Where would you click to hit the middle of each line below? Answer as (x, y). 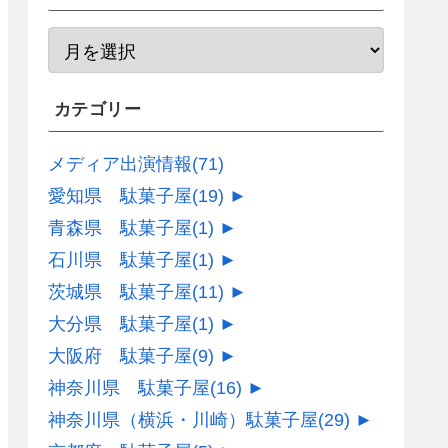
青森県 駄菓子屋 (120, 228)
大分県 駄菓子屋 (120, 324)
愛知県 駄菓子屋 (120, 196)
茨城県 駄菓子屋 (120, 292)
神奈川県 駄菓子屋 (129, 388)
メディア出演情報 (120, 164)
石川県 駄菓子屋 (120, 260)
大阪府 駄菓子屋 (120, 356)
